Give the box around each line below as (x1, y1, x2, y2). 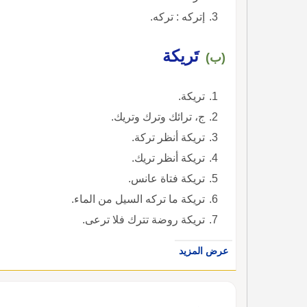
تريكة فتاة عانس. (128, 172, 205, 184)
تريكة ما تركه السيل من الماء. (71, 193, 205, 205)
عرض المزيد (179, 245, 228, 256)
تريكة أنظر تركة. (132, 131, 205, 143)
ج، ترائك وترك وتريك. (111, 110, 205, 123)
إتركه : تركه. (150, 10, 205, 23)
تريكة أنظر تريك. (132, 151, 205, 164)
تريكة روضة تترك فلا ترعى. (82, 213, 205, 225)
